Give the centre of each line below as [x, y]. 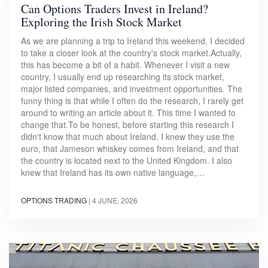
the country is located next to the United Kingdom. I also [127, 160]
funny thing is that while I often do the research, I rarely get [132, 100]
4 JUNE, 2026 [115, 200]
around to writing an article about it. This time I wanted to [128, 112]
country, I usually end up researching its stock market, [123, 76]
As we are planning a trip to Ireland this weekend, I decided [133, 40]
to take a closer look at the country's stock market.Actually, [131, 52]
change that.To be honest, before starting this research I [127, 124]
